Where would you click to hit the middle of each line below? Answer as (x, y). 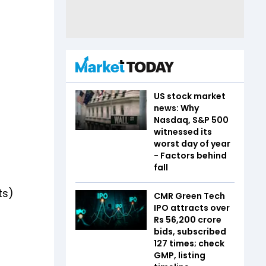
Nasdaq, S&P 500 (191, 120)
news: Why (176, 108)
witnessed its (183, 132)
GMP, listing (180, 255)
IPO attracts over (192, 208)
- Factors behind (190, 155)
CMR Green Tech (189, 196)
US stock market (190, 96)
